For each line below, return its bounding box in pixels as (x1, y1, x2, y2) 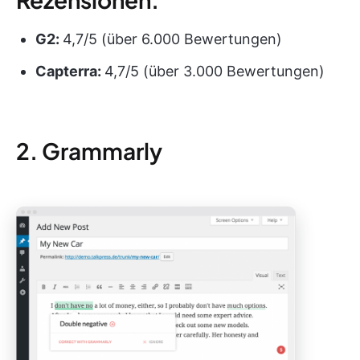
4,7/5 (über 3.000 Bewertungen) (104, 62, 325, 80)
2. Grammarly (16, 136, 162, 165)
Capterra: (35, 62, 104, 80)
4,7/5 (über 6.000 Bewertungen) (63, 30, 282, 47)
